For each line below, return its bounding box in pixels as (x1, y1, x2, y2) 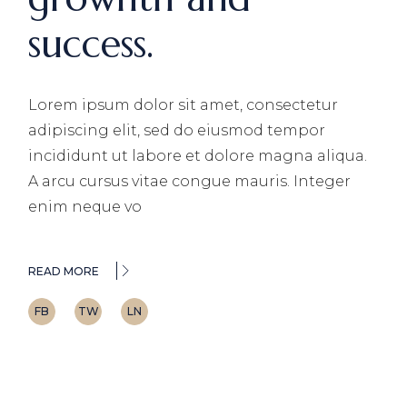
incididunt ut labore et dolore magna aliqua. (28, 146, 368, 164)
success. (28, 19, 154, 68)
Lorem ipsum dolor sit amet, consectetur (28, 95, 339, 114)
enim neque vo (28, 197, 143, 215)
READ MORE (28, 263, 100, 278)
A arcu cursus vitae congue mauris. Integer (28, 172, 352, 190)
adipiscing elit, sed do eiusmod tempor (28, 121, 326, 139)
